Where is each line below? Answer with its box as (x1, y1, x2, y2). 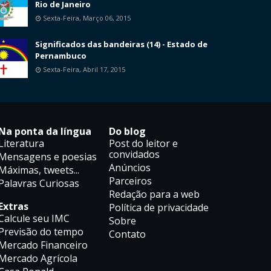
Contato (108, 227, 146, 241)
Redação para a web (108, 188, 200, 201)
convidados (108, 148, 160, 162)
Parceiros (108, 174, 152, 188)
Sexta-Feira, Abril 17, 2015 (43, 65, 125, 74)
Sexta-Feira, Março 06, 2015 (43, 13, 131, 23)
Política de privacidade (108, 201, 209, 215)
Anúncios (108, 161, 151, 175)
